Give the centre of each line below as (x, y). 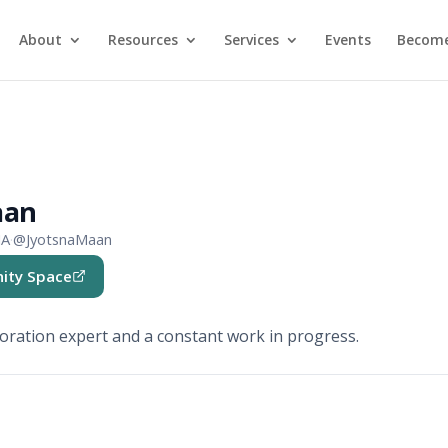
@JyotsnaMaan (63, 239)
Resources (142, 39)
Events (347, 39)
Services (251, 39)
